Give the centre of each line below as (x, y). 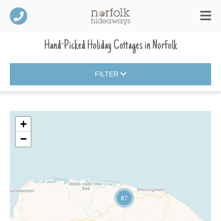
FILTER (107, 74)
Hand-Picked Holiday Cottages (93, 46)
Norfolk (165, 46)
